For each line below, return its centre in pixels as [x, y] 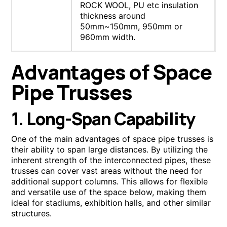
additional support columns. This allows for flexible [110, 182]
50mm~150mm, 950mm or [131, 26]
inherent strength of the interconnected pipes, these [111, 160]
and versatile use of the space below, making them [109, 192]
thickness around [113, 15]
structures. [32, 214]
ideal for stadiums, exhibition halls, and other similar [111, 203]
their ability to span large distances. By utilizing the [110, 150]
